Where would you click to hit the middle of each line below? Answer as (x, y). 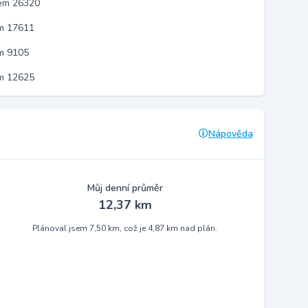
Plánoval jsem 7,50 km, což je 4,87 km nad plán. (125, 228)
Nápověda (231, 134)
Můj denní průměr (125, 188)
